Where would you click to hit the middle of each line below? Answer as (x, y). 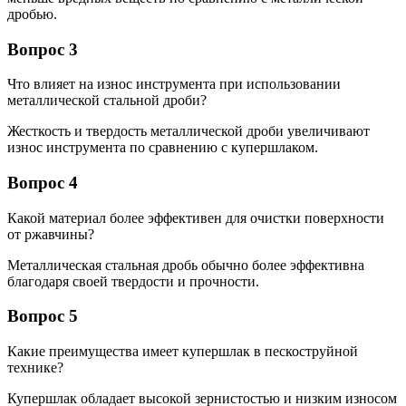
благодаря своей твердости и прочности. (133, 281)
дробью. (32, 14)
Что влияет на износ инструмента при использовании (174, 84)
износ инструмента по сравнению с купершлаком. (163, 148)
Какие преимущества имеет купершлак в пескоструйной (183, 352)
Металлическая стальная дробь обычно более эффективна (186, 265)
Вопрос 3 (43, 49)
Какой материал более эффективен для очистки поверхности (196, 217)
